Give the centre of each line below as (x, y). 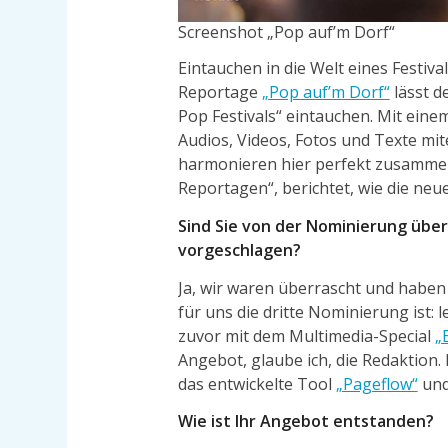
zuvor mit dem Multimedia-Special (306, 335)
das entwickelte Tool (256, 383)
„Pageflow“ (376, 383)
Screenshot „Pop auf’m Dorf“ (286, 31)
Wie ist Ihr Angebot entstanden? (305, 421)
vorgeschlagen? (239, 249)
